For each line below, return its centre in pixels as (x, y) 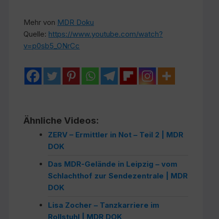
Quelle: (36, 34)
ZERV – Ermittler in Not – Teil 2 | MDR (116, 135)
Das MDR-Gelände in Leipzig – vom (113, 164)
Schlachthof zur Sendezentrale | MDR (118, 176)
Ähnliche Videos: (61, 120)
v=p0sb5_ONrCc (52, 46)
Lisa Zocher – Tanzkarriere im (104, 205)
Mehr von (41, 22)
